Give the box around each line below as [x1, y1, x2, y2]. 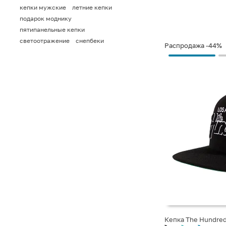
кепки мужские [20, 3, 66, 11]
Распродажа [164, 41, 205, 49]
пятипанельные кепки [20, 25, 85, 33]
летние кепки [72, 3, 112, 11]
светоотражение [20, 36, 70, 44]
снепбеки [76, 36, 104, 44]
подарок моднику [20, 14, 72, 22]
